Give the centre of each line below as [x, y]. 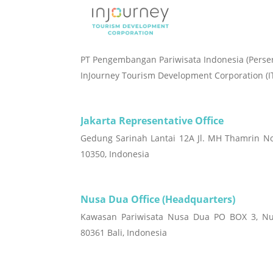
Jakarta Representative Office [152, 121]
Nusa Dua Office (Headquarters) [158, 199]
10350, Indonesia [115, 154]
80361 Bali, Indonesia [124, 232]
